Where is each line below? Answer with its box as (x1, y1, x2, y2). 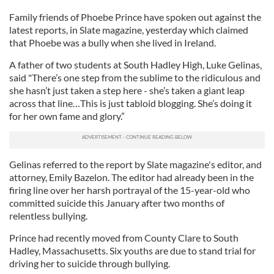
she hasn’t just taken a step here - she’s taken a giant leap (9, 84, 245, 96)
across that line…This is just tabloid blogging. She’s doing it (9, 97, 252, 109)
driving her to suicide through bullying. (9, 257, 170, 269)
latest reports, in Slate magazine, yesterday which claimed (9, 24, 248, 35)
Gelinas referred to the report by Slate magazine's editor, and (9, 158, 262, 170)
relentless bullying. (9, 210, 87, 221)
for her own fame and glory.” (9, 110, 125, 122)
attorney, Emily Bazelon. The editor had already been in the (9, 171, 254, 183)
